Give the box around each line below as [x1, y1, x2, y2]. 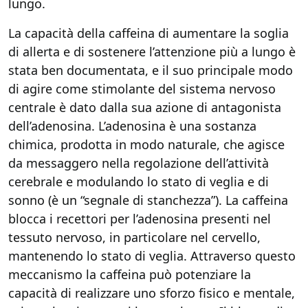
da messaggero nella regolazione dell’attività [8, 155, 269, 171]
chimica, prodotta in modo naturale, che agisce [8, 136, 285, 153]
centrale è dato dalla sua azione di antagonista [8, 99, 281, 115]
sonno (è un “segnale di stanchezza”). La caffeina [8, 192, 288, 208]
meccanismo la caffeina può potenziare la [8, 266, 251, 283]
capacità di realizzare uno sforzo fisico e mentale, [8, 285, 295, 301]
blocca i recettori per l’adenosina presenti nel [8, 210, 271, 227]
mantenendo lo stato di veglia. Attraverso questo [8, 247, 296, 264]
